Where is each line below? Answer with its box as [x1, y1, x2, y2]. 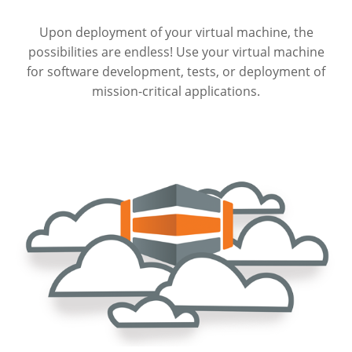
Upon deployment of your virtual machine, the [38, 24, 313, 42]
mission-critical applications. [92, 82, 260, 101]
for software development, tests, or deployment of [27, 63, 325, 81]
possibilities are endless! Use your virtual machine [27, 43, 324, 61]
